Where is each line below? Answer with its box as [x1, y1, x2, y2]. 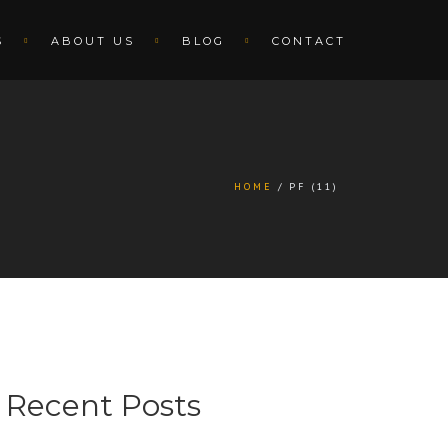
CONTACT [272, 34, 346, 48]
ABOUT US [51, 34, 135, 48]
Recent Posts [6, 387, 201, 424]
